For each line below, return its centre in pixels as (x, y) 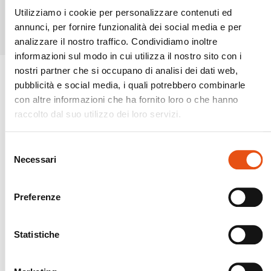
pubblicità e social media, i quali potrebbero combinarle (129, 85)
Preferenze (37, 197)
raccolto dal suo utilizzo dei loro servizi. (97, 114)
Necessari (35, 159)
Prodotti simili (103, 17)
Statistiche (37, 234)
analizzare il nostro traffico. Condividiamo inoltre (116, 42)
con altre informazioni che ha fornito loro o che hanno (126, 100)
